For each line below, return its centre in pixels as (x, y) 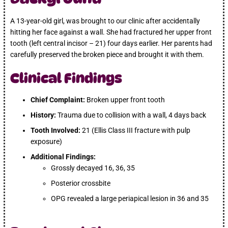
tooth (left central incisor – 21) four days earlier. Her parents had (111, 43)
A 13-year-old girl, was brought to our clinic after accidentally (105, 21)
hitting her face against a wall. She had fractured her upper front (111, 32)
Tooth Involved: (56, 130)
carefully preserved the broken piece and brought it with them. (107, 54)
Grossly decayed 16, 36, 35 (93, 168)
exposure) (47, 141)
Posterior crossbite (81, 183)
